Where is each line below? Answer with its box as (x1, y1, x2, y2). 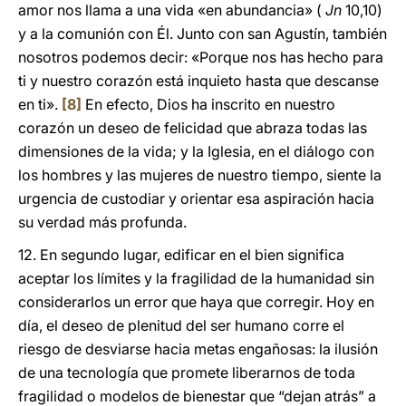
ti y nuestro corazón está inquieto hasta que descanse (18, 72, 379, 90)
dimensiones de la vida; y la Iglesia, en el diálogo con (18, 142, 374, 160)
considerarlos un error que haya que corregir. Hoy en (18, 293, 374, 311)
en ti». (18, 95, 62, 113)
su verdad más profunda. (18, 213, 187, 231)
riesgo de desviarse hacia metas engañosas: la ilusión (18, 340, 378, 358)
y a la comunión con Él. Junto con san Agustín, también (18, 24, 387, 43)
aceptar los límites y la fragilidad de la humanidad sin (18, 269, 374, 287)
